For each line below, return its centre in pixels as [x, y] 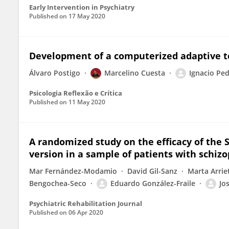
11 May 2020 [87, 102]
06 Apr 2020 [86, 212]
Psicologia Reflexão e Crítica [76, 93]
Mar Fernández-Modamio [73, 171]
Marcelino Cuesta [135, 73]
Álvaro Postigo [55, 73]
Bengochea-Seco [58, 183]
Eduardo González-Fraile [153, 183]
